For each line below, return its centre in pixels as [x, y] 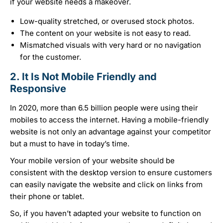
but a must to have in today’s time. [72, 144]
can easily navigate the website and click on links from [106, 185]
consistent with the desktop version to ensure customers [111, 173]
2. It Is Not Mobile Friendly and [83, 77]
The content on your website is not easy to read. [105, 33]
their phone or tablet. [48, 197]
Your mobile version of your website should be [92, 161]
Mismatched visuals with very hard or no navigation [111, 45]
